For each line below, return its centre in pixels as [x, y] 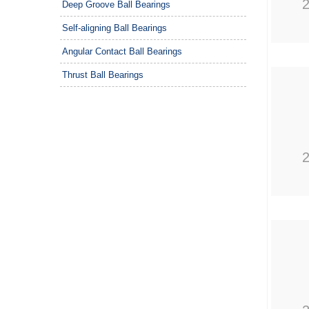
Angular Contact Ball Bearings [122, 51]
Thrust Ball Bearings [103, 75]
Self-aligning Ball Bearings [114, 28]
